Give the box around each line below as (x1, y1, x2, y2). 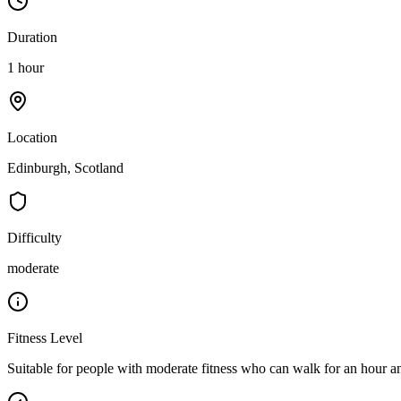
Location (7, 130, 57, 146)
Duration (7, 30, 57, 46)
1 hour (7, 60, 44, 76)
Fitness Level (7, 330, 82, 346)
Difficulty (7, 230, 62, 246)
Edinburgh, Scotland (7, 160, 124, 176)
